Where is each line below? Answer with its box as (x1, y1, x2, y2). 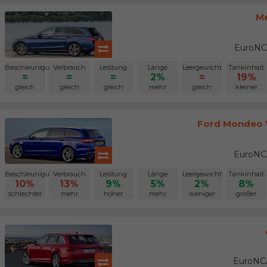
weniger (188, 190, 215, 198)
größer (236, 190, 257, 198)
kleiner (235, 83, 257, 92)
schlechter (8, 190, 42, 198)
